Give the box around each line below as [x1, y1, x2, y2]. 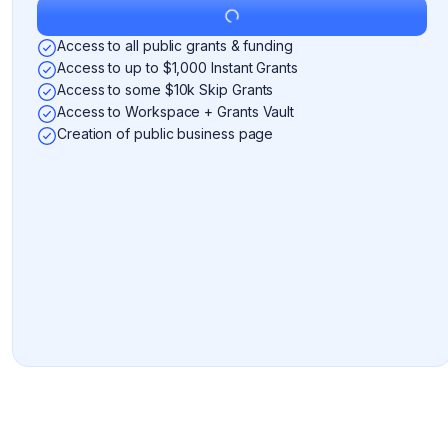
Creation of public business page [57, 125, 274, 142]
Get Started [192, 7, 272, 24]
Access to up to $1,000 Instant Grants [57, 59, 298, 76]
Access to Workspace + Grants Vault [57, 103, 295, 120]
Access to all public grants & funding [57, 37, 293, 54]
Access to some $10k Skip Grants [57, 81, 274, 98]
